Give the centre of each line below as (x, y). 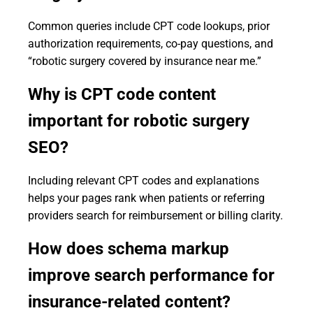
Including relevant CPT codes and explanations (144, 181)
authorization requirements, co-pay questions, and (151, 44)
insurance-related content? (129, 302)
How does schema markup (129, 249)
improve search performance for (151, 275)
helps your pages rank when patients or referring (146, 198)
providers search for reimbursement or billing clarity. (155, 216)
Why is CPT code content (122, 94)
